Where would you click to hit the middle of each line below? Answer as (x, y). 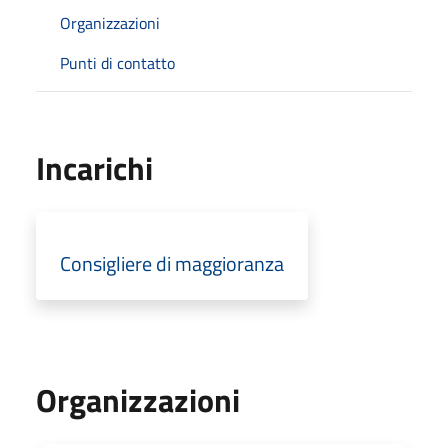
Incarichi (94, 167)
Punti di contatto (117, 62)
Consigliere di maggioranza (172, 263)
